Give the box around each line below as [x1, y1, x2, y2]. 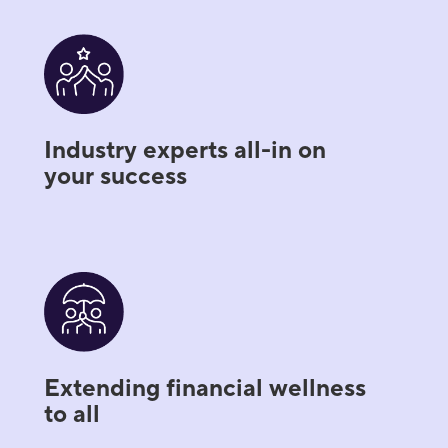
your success [43, 160, 187, 192]
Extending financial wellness [43, 372, 366, 404]
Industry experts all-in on [43, 134, 326, 166]
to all [43, 398, 100, 430]
